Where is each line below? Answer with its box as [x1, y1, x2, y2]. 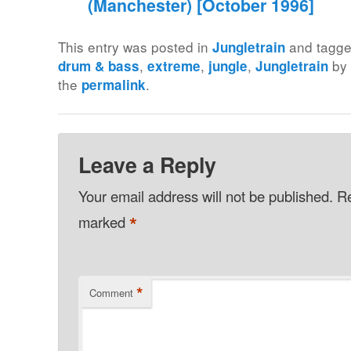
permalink [81, 75, 147, 95]
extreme [147, 56, 201, 76]
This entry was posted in [58, 37, 213, 57]
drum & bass [58, 56, 140, 76]
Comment [89, 285, 133, 301]
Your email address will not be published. [78, 186, 333, 207]
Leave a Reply [78, 150, 216, 180]
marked [78, 211, 129, 232]
